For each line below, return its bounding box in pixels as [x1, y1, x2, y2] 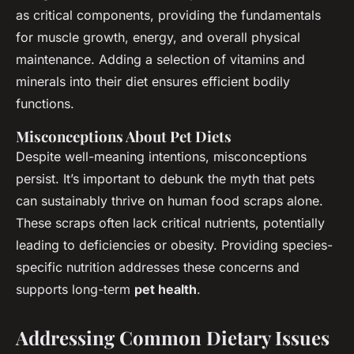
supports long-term [16, 281, 134, 297]
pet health [134, 281, 197, 297]
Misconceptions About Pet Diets [16, 126, 232, 146]
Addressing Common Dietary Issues [16, 324, 330, 350]
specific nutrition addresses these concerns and [16, 258, 299, 275]
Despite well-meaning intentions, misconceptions [16, 148, 307, 164]
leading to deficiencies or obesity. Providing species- [16, 236, 333, 253]
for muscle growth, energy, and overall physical [16, 28, 300, 45]
